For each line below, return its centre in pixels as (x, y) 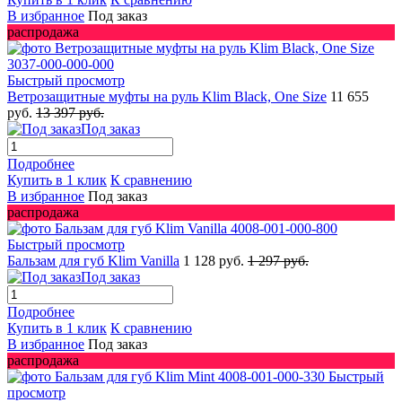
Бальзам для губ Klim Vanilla (93, 260)
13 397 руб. (70, 112)
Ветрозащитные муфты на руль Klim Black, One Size (167, 96)
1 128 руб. (215, 260)
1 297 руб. (278, 260)
